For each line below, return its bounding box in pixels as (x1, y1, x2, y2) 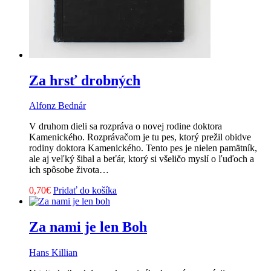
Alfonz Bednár (29, 100, 86, 111)
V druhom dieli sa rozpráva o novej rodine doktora (29, 121, 222, 132)
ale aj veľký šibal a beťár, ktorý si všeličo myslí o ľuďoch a (29, 154, 254, 165)
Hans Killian (29, 247, 77, 258)
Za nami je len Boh (29, 219, 147, 235)
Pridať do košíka (53, 185, 117, 196)
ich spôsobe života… (29, 165, 109, 175)
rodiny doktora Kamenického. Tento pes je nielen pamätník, (29, 143, 257, 154)
